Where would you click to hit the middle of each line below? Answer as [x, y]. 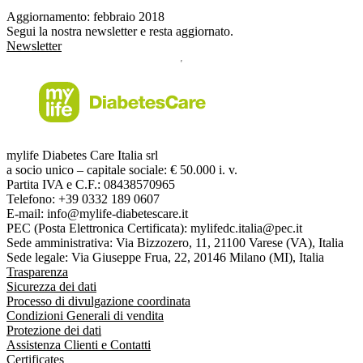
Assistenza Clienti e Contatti [79, 345]
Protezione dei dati [54, 330]
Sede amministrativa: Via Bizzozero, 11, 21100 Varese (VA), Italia [175, 243]
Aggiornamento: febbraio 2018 [85, 17]
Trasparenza [37, 272]
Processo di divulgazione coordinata [98, 301]
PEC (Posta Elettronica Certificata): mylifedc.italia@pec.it [154, 228]
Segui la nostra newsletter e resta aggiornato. [120, 31]
